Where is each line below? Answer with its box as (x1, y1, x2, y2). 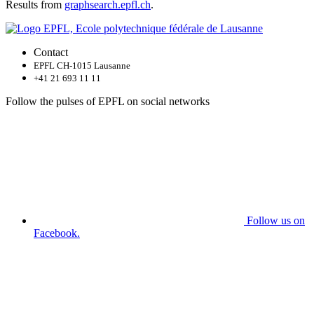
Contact (34, 46, 68, 58)
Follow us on (247, 214, 305, 226)
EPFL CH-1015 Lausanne (34, 60, 130, 71)
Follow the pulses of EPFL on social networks (6, 95, 210, 107)
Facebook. (34, 227, 80, 239)
